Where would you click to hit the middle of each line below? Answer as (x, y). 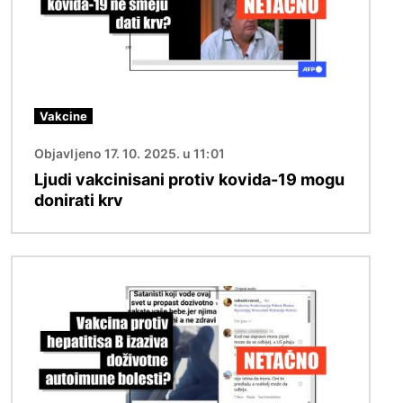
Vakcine (63, 116)
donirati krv (79, 200)
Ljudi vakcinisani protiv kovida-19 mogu (189, 179)
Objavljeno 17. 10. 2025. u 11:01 (130, 153)
